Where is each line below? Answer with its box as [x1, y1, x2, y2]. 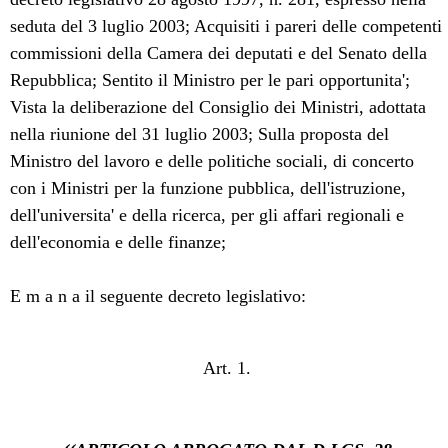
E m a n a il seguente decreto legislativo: [10, 285, 307, 306]
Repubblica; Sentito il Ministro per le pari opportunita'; [10, 69, 411, 90]
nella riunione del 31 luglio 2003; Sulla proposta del [10, 123, 390, 144]
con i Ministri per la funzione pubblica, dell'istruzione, [10, 177, 407, 198]
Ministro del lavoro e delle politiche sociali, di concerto [10, 150, 415, 171]
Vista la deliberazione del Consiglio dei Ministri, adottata [10, 96, 427, 117]
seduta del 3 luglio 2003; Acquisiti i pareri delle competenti [10, 15, 443, 36]
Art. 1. [203, 357, 251, 378]
